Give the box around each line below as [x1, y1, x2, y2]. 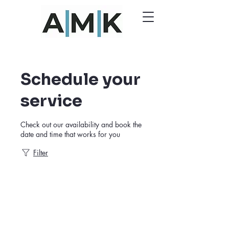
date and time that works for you [20, 129, 120, 139]
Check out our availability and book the [20, 120, 142, 129]
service [20, 90, 82, 111]
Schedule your [20, 69, 141, 89]
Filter [33, 148, 48, 157]
